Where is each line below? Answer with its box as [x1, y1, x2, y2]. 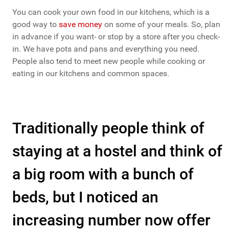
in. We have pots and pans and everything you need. [12, 44, 199, 54]
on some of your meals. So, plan [102, 19, 220, 30]
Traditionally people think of [12, 119, 204, 138]
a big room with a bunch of [12, 165, 194, 184]
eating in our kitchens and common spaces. [12, 68, 169, 79]
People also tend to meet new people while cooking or [12, 56, 205, 66]
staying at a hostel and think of [12, 142, 222, 161]
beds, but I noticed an [12, 188, 158, 207]
